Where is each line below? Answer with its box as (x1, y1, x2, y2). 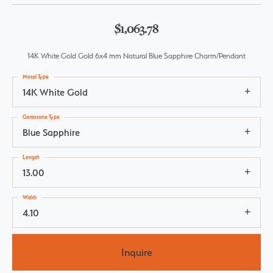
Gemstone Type (23, 113, 60, 120)
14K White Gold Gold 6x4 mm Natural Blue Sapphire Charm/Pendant (27, 51, 246, 60)
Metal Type (23, 73, 49, 80)
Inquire (121, 246, 152, 258)
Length (23, 154, 40, 160)
